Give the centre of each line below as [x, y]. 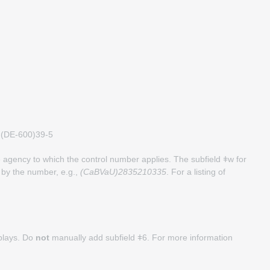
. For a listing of [196, 172]
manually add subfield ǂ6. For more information [141, 237]
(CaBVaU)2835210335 [123, 172]
